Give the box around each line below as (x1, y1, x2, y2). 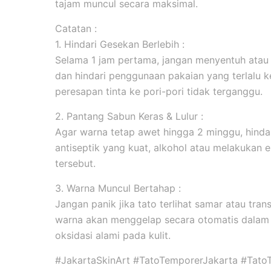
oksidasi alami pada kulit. (54, 229, 171, 241)
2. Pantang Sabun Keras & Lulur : (54, 110, 203, 122)
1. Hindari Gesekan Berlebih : (54, 38, 184, 50)
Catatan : (54, 22, 97, 34)
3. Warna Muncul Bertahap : (54, 182, 181, 194)
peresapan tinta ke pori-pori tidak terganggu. (54, 85, 263, 97)
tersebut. (54, 157, 96, 169)
